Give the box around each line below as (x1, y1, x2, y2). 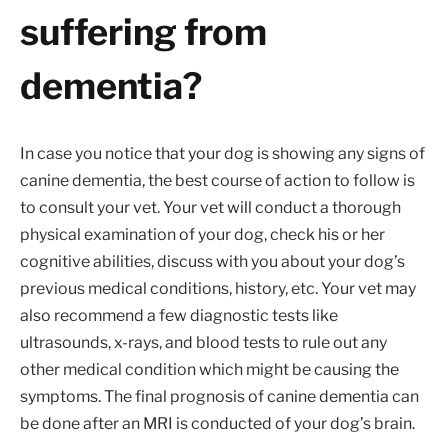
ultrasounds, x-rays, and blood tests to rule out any (20, 332, 387, 352)
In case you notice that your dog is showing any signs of (20, 143, 425, 163)
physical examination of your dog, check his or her (20, 224, 385, 244)
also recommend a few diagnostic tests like (20, 305, 338, 325)
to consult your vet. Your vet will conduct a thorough (20, 197, 401, 217)
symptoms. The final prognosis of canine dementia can (20, 386, 419, 406)
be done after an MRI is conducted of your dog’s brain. (20, 413, 415, 433)
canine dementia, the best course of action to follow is (20, 170, 415, 190)
